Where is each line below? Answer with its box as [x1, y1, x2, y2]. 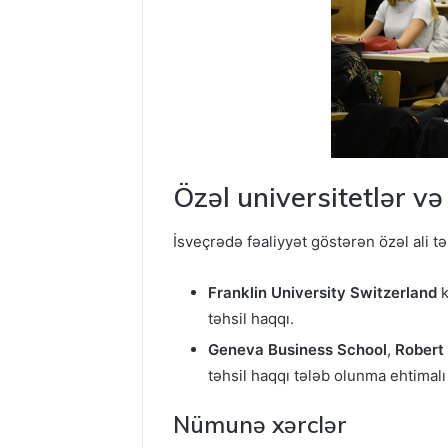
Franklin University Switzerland [208, 283, 437, 303]
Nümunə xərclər [173, 410, 347, 440]
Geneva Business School [208, 340, 387, 360]
